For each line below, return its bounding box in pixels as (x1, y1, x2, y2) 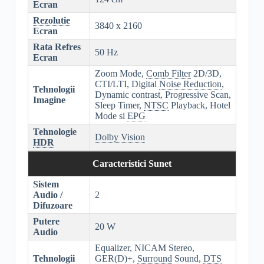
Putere (32, 216, 60, 227)
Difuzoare (32, 200, 72, 211)
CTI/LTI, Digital (94, 79, 159, 90)
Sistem (32, 179, 59, 190)
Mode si (94, 111, 127, 121)
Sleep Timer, (94, 100, 144, 111)
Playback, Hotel (168, 100, 230, 111)
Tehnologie (32, 127, 77, 137)
